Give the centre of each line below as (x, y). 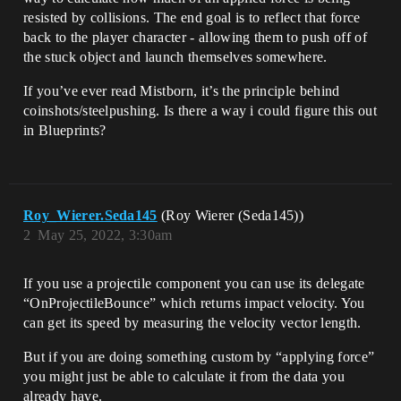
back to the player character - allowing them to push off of (195, 37)
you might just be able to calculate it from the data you (184, 376)
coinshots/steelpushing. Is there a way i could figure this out (200, 111)
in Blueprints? (65, 130)
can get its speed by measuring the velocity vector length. (192, 323)
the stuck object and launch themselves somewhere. (175, 57)
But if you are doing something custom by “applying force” (199, 357)
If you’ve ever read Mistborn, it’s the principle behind (182, 91)
